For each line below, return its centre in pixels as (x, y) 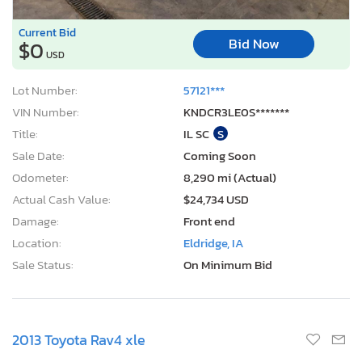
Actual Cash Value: (61, 199)
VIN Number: (46, 112)
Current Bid (47, 32)
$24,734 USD (216, 199)
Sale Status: (43, 264)
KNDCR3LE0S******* (236, 112)
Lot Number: (45, 90)
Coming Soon (220, 155)
